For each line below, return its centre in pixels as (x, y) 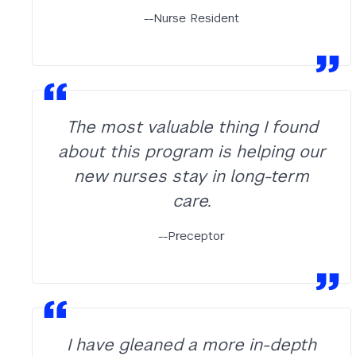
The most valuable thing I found (192, 127)
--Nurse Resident (192, 18)
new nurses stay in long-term (192, 176)
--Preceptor (192, 236)
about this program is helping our (192, 151)
